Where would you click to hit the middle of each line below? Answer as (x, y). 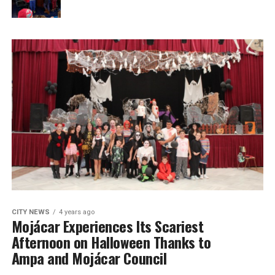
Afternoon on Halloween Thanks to (111, 242)
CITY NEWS (30, 212)
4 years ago (76, 212)
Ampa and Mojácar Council (89, 258)
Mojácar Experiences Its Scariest (107, 226)
